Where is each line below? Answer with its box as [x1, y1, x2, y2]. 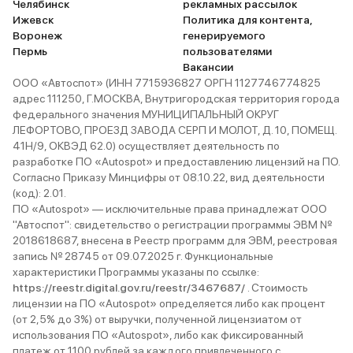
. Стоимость [247, 281, 308, 294]
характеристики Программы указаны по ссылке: [13, 266, 259, 278]
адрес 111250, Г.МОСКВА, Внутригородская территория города [13, 92, 340, 105]
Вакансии [183, 61, 233, 73]
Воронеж [13, 29, 62, 42]
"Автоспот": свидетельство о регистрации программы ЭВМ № [13, 218, 332, 231]
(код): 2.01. [13, 187, 66, 199]
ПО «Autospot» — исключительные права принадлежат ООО [13, 203, 327, 215]
